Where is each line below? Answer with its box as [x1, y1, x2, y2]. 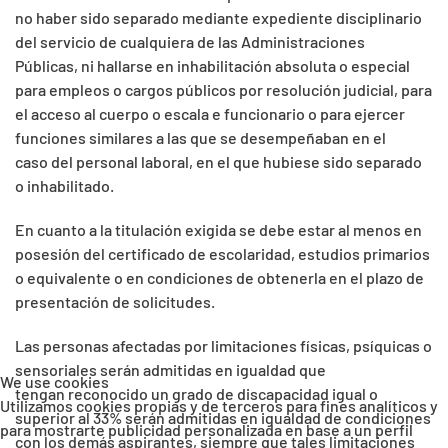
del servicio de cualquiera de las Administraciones [15, 31, 365, 51]
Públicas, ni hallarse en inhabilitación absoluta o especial [15, 55, 410, 75]
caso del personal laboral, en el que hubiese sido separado [15, 151, 422, 171]
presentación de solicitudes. [15, 291, 215, 311]
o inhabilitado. [15, 175, 114, 195]
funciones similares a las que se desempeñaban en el [15, 127, 386, 147]
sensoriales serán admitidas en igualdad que [15, 359, 326, 379]
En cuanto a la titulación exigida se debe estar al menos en [15, 219, 422, 239]
